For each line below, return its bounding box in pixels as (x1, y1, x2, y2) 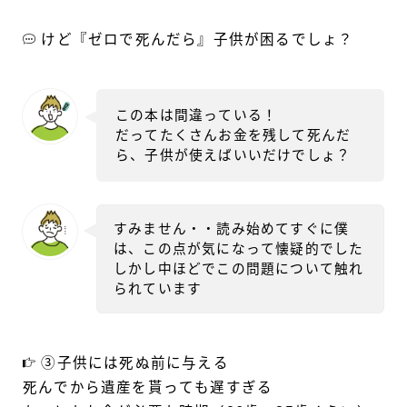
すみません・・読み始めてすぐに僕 (114, 222, 350, 237)
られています (114, 282, 203, 297)
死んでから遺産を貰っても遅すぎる (23, 380, 273, 396)
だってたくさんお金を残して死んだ (115, 128, 352, 144)
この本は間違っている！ (115, 108, 278, 124)
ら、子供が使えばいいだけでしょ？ (115, 148, 352, 164)
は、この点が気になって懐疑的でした (114, 242, 364, 257)
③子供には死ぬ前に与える (36, 355, 229, 372)
